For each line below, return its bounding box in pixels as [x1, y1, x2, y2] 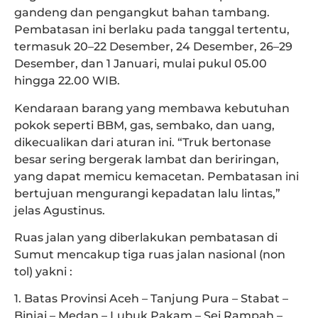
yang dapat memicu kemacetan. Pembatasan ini [14, 169, 299, 183]
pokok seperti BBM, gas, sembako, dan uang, [14, 118, 275, 132]
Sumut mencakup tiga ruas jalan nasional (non [14, 247, 285, 261]
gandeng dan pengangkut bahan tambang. [14, 6, 270, 20]
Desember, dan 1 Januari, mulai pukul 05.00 [14, 57, 267, 71]
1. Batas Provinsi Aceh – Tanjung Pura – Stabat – [14, 292, 288, 306]
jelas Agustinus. [14, 203, 105, 217]
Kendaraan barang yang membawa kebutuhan [14, 101, 290, 115]
